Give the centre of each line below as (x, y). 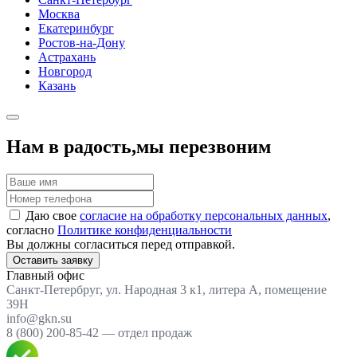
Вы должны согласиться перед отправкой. (121, 245)
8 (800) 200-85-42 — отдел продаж (99, 333)
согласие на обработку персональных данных (204, 216)
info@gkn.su (39, 319)
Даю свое (53, 216)
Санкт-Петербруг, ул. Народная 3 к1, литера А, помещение (167, 290)
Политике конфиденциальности (145, 230)
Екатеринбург (76, 29)
